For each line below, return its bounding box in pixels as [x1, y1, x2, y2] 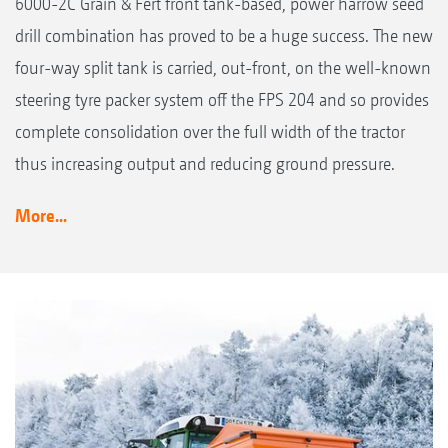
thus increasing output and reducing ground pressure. [15, 153, 395, 175]
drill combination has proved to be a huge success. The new [15, 25, 433, 47]
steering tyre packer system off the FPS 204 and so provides [15, 89, 429, 111]
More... [15, 205, 67, 227]
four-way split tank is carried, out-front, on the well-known [15, 57, 431, 79]
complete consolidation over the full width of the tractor [15, 121, 405, 143]
